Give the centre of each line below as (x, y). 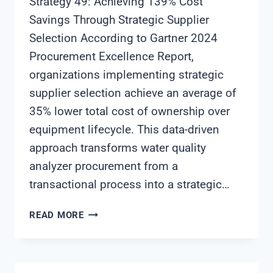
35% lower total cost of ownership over (129, 112)
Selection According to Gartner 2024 (123, 38)
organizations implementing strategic (126, 75)
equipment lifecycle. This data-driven (124, 130)
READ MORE (57, 215)
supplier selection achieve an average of (133, 93)
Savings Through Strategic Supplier (119, 20)
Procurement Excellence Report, (112, 57)
